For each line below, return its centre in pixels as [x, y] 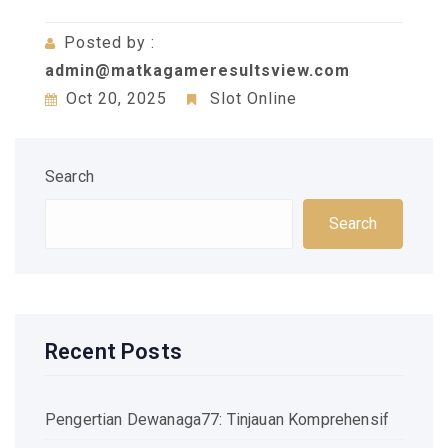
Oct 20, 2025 [116, 98]
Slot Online [253, 98]
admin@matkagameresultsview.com [197, 70]
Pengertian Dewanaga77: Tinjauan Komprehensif [217, 419]
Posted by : [109, 42]
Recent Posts [113, 351]
